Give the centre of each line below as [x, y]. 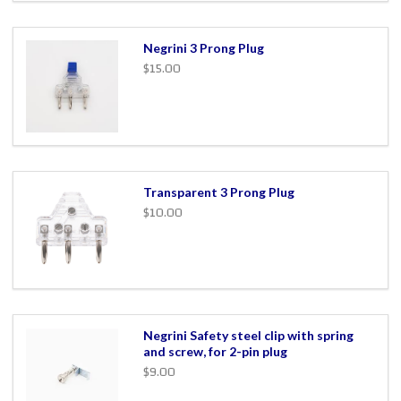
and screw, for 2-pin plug [215, 352]
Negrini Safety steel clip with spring [248, 336]
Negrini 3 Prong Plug [203, 47]
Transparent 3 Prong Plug [218, 192]
